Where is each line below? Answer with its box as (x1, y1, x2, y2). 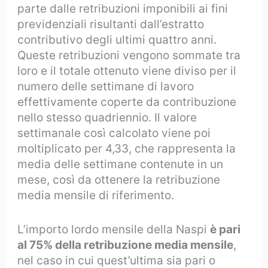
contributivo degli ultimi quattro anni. (17, 33, 217, 47)
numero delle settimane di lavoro (17, 80, 194, 94)
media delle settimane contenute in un (17, 157, 224, 172)
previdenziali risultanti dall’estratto (17, 17, 205, 32)
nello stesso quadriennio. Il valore (17, 111, 197, 125)
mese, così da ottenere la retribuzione (17, 173, 221, 187)
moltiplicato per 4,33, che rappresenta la (17, 142, 236, 156)
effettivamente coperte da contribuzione (17, 95, 237, 109)
